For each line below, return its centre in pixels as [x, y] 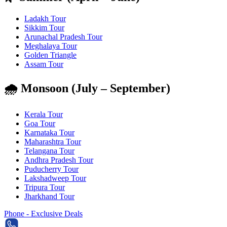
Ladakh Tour [45, 18]
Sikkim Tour [44, 27]
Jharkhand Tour [49, 196]
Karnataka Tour [49, 132]
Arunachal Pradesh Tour [63, 36]
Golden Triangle [50, 55]
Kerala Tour [44, 114]
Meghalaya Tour [51, 46]
